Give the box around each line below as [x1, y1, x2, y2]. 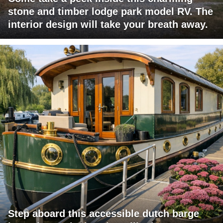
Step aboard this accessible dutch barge [8, 208, 199, 220]
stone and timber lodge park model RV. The [8, 6, 213, 17]
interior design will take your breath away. [8, 19, 208, 30]
